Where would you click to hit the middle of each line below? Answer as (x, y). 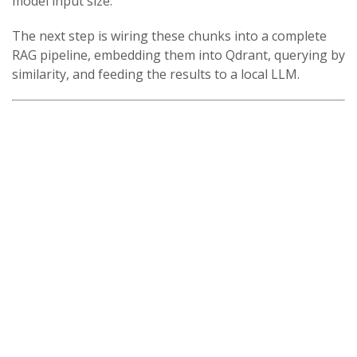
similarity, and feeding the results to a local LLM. (156, 74)
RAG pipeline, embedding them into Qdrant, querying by (178, 55)
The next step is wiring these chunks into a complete (169, 35)
